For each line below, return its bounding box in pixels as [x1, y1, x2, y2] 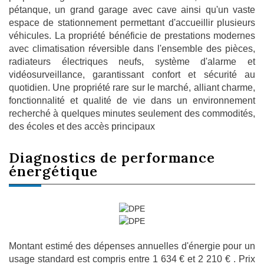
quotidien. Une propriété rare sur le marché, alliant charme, [9, 82, 255, 93]
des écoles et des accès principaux [9, 121, 155, 132]
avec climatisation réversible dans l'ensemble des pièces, [9, 44, 255, 54]
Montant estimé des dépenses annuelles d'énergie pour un [9, 240, 255, 251]
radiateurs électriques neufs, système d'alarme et [9, 57, 255, 67]
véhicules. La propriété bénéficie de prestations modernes [9, 31, 255, 41]
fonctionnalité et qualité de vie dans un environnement [9, 95, 255, 106]
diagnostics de [20, 148, 121, 167]
